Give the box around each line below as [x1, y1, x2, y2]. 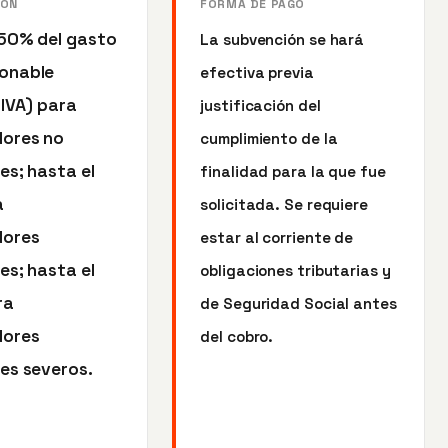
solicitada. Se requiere [200, 194, 368, 214]
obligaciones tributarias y [200, 260, 391, 280]
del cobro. [200, 326, 274, 346]
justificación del [200, 95, 321, 115]
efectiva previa [200, 62, 314, 82]
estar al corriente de [200, 227, 354, 247]
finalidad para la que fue [200, 161, 386, 181]
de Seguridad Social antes [200, 293, 397, 313]
